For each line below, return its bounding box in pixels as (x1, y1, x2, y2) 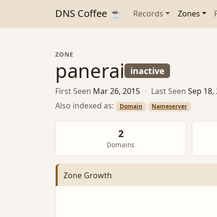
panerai (55, 57, 124, 84)
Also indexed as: (55, 100, 116, 111)
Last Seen (151, 86, 186, 97)
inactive (130, 65, 165, 77)
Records (133, 8, 163, 19)
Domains (107, 140, 135, 150)
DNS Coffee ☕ (55, 7, 122, 20)
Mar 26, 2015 (93, 86, 140, 97)
